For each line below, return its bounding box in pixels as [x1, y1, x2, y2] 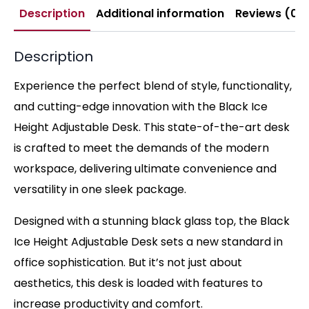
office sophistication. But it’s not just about [14, 254, 242, 270]
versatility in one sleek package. [14, 181, 186, 197]
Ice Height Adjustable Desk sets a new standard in [14, 233, 283, 250]
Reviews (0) [235, 5, 303, 21]
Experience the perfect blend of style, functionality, [14, 77, 292, 94]
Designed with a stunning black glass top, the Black [14, 212, 290, 229]
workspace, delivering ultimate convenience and [14, 160, 277, 177]
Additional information [96, 5, 224, 21]
